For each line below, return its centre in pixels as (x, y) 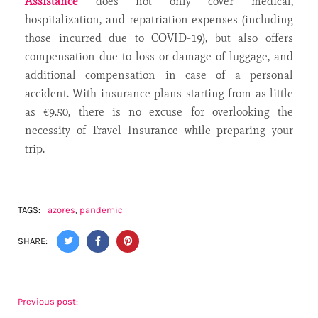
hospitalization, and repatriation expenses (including (159, 19)
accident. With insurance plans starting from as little (159, 93)
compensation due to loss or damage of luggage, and (159, 56)
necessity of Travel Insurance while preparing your (159, 130)
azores (61, 209)
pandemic (101, 209)
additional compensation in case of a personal (159, 75)
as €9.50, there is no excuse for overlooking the (159, 111)
